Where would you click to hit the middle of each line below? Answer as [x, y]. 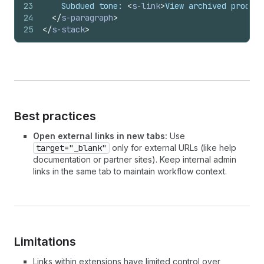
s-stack [68, 29]
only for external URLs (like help [173, 148]
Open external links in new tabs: [100, 136]
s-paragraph [87, 18]
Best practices [55, 116]
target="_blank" [71, 148]
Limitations [45, 242]
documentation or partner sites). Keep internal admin [135, 159]
